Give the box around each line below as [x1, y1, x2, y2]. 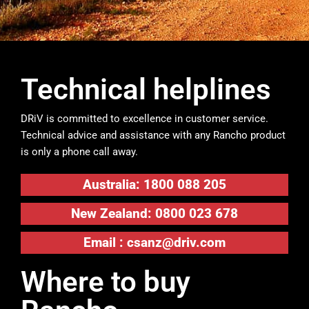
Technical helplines [21, 72, 271, 107]
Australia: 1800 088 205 [83, 176, 226, 192]
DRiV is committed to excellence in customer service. [21, 112, 268, 125]
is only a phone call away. [21, 145, 138, 158]
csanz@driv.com [127, 234, 226, 250]
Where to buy [21, 264, 190, 299]
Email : [83, 234, 127, 250]
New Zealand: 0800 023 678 [71, 205, 238, 221]
